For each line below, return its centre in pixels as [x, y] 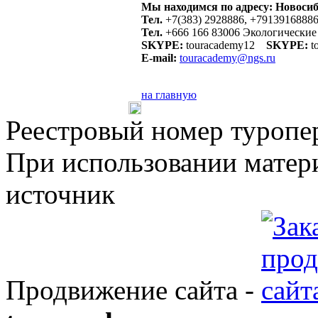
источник [60, 194]
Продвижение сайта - [133, 290]
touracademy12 [225, 45]
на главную [169, 95]
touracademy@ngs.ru [227, 58]
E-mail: [159, 58]
